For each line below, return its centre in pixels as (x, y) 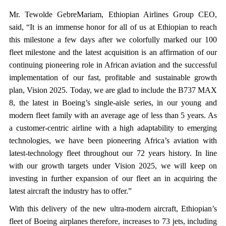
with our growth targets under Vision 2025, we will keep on (113, 166)
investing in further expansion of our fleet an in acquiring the (113, 178)
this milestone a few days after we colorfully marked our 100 (113, 40)
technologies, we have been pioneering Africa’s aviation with (113, 140)
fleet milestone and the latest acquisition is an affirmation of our (113, 52)
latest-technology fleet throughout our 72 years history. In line (113, 153)
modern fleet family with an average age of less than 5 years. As (113, 115)
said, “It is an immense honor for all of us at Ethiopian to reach (113, 27)
